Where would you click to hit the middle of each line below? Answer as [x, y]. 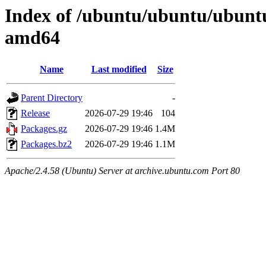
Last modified [119, 69]
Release [35, 113]
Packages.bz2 [46, 144]
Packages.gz [44, 129]
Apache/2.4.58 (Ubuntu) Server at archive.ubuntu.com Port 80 [122, 171]
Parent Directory [52, 98]
